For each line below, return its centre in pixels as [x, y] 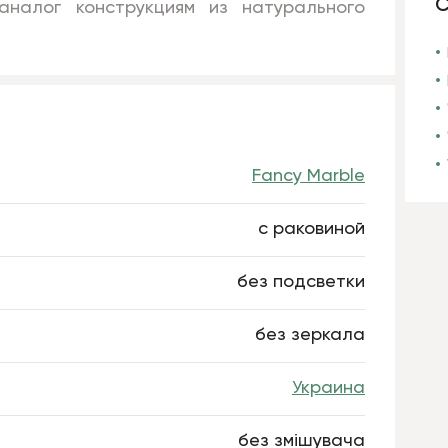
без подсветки [301, 282]
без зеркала [310, 335]
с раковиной [311, 229]
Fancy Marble [308, 176]
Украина [328, 388]
